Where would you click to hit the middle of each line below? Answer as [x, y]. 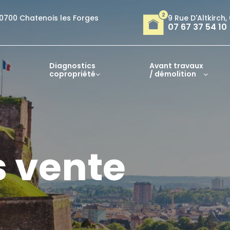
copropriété [73, 74]
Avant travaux [176, 66]
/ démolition [172, 74]
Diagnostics [73, 66]
